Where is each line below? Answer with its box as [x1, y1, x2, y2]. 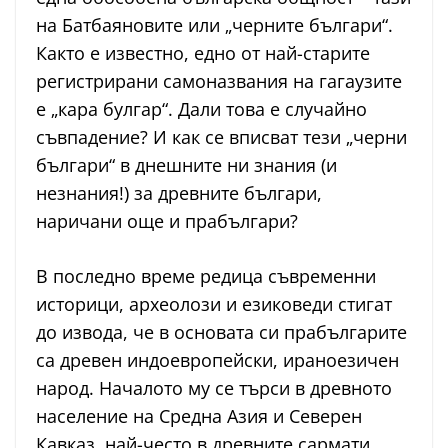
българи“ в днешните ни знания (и [36, 153, 337, 178]
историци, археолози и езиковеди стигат [36, 292, 392, 317]
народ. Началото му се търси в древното [36, 376, 392, 401]
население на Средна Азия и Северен [36, 404, 362, 429]
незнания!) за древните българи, [36, 181, 322, 206]
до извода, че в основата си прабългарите [36, 320, 407, 345]
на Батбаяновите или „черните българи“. [36, 13, 393, 38]
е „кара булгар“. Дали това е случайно [36, 97, 367, 122]
